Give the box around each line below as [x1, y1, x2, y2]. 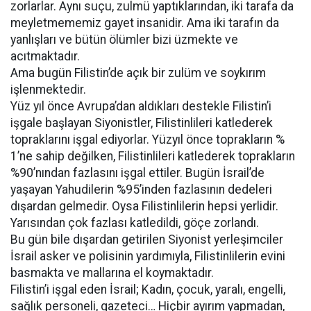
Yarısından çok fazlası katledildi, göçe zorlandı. [10, 216, 259, 230]
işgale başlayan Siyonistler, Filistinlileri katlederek [10, 116, 273, 130]
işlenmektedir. [10, 83, 86, 96]
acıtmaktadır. [10, 49, 80, 63]
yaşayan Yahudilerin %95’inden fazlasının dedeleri [10, 183, 272, 196]
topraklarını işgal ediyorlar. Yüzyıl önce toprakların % [10, 133, 285, 146]
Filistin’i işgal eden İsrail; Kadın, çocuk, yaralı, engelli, [10, 283, 285, 296]
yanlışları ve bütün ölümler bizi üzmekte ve [10, 33, 238, 47]
